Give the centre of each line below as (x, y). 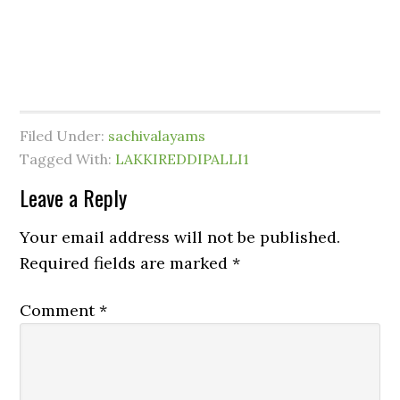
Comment (60, 310)
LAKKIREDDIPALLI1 (183, 159)
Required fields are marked (126, 263)
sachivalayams (157, 136)
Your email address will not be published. (180, 237)
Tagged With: (68, 159)
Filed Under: (64, 136)
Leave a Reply (74, 197)
